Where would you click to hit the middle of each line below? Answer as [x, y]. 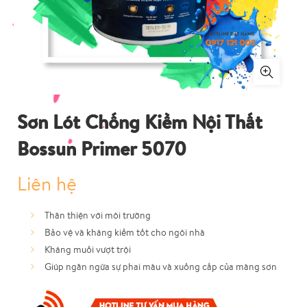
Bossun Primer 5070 [102, 148]
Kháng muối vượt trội [88, 249]
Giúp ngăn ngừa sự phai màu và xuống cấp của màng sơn [161, 267]
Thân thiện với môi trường [98, 215]
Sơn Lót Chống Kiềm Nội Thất [140, 122]
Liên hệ [47, 183]
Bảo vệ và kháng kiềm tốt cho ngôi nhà [125, 232]
